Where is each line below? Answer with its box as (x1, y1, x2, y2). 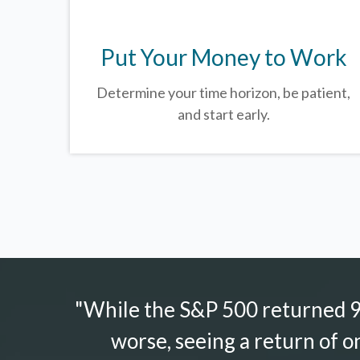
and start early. (177, 104, 270, 123)
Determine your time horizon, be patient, (96, 83, 351, 101)
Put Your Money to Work (100, 43, 347, 71)
